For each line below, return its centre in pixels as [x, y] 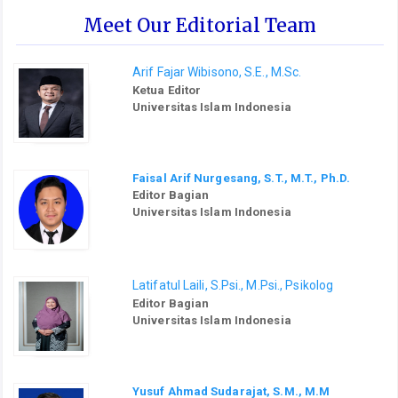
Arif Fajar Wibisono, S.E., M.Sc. [217, 72]
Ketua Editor [167, 91]
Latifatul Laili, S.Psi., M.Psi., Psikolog [233, 286]
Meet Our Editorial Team [200, 26]
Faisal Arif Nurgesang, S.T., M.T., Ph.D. [241, 179]
